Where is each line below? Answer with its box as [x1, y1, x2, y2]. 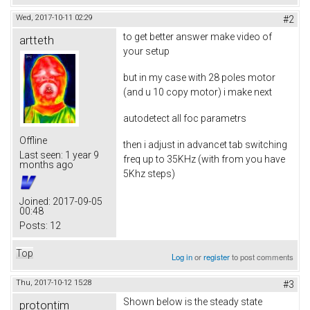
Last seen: [19, 149, 63, 161]
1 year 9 [63, 149, 99, 161]
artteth [19, 33, 54, 48]
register [203, 251, 230, 263]
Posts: [19, 220, 48, 232]
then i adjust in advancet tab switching [123, 138, 287, 150]
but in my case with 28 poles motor [123, 72, 275, 84]
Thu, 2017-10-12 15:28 [16, 278, 92, 288]
